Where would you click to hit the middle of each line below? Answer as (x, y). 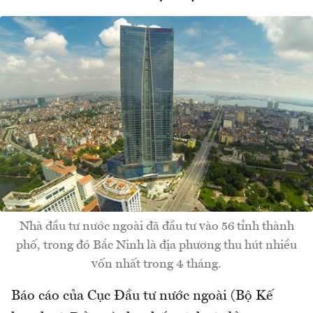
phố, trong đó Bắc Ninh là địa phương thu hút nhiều (156, 245)
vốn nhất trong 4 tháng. (156, 264)
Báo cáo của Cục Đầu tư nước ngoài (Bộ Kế (142, 296)
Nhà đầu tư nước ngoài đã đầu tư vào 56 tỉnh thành (156, 226)
